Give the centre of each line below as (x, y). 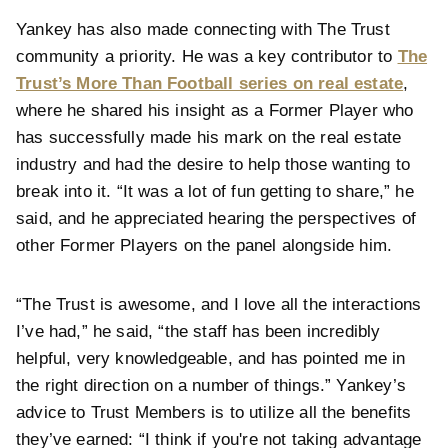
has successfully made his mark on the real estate (209, 138)
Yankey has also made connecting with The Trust (203, 30)
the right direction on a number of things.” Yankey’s (211, 386)
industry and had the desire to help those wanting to (213, 165)
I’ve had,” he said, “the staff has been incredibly (198, 332)
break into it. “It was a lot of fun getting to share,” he (215, 192)
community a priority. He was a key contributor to (207, 57)
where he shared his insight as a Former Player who (215, 111)
